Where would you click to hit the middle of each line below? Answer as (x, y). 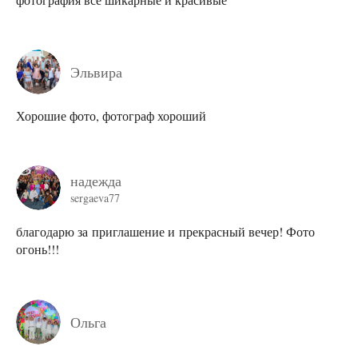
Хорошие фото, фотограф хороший (111, 116)
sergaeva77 (95, 197)
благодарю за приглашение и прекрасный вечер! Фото (165, 232)
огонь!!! (38, 249)
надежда (96, 180)
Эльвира (96, 72)
